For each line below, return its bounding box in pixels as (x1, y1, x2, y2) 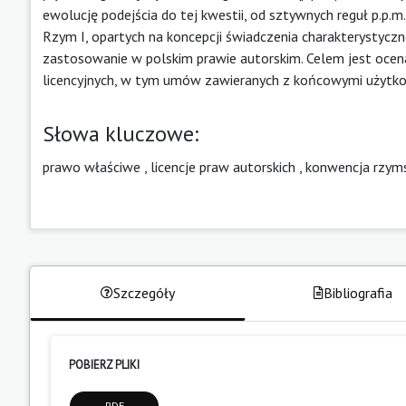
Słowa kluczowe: (43, 119, 198, 148)
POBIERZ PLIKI (69, 356, 140, 372)
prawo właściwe (43, 157, 140, 176)
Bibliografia (323, 283, 392, 302)
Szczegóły (112, 283, 175, 302)
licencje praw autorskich (150, 157, 295, 176)
